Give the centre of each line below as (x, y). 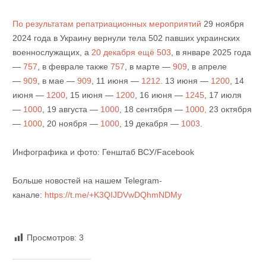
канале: (28, 195)
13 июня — (186, 81)
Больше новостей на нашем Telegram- (87, 181)
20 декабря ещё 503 (130, 53)
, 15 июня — (90, 95)
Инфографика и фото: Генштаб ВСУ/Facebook (103, 152)
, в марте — (148, 67)
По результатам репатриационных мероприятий (107, 24)
